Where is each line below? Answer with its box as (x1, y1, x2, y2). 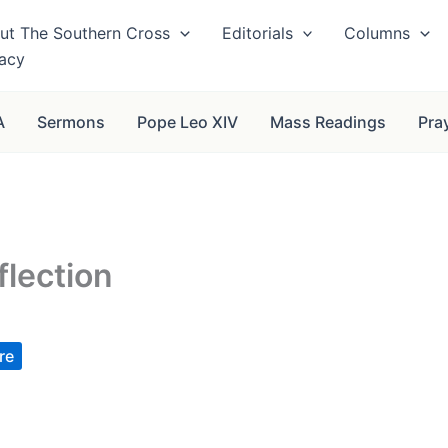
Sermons (36, 112, 105, 132)
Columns (344, 22, 411, 43)
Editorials (221, 22, 293, 43)
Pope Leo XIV (136, 112, 238, 132)
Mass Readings (269, 112, 386, 132)
